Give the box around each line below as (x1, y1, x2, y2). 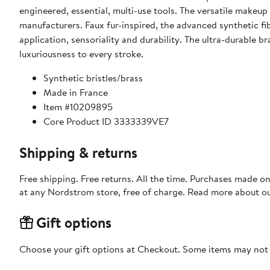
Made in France (43, 86, 108, 99)
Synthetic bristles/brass (43, 71, 143, 85)
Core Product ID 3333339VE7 (43, 115, 169, 128)
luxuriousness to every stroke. (19, 47, 143, 61)
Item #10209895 (43, 100, 113, 114)
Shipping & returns (19, 142, 137, 163)
